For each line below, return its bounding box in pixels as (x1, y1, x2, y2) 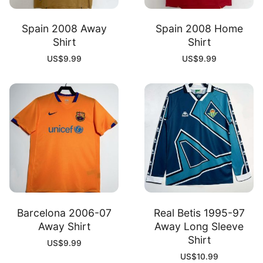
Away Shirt (38, 220, 90, 232)
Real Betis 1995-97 (153, 206, 245, 219)
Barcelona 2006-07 (16, 206, 112, 219)
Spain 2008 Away (21, 22, 107, 35)
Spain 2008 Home (155, 22, 243, 35)
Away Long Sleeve (154, 220, 244, 232)
